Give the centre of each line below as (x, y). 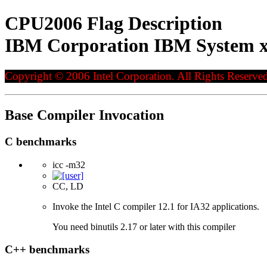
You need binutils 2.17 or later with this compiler (144, 226)
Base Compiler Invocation (84, 115)
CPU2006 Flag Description (114, 24)
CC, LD (68, 186)
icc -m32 (69, 164)
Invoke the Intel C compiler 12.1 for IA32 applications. (156, 206)
